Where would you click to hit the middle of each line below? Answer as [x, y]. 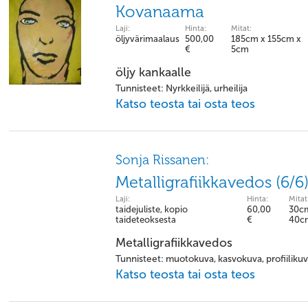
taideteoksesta [146, 220]
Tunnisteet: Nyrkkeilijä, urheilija [181, 88]
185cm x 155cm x [266, 39]
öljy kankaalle [153, 72]
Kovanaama [160, 12]
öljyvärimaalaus [147, 39]
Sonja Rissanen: [162, 160]
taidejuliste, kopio [152, 209]
